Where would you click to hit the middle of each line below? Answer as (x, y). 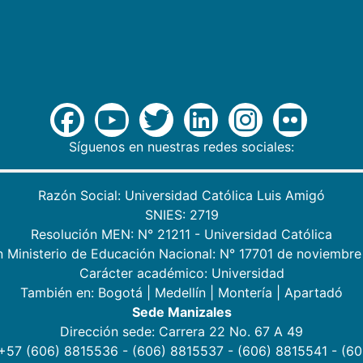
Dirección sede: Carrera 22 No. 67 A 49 (181, 331)
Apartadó (314, 292)
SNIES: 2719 (181, 214)
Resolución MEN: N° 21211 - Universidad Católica (181, 234)
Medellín (180, 292)
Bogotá (120, 292)
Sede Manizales (181, 312)
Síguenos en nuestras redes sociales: (181, 146)
